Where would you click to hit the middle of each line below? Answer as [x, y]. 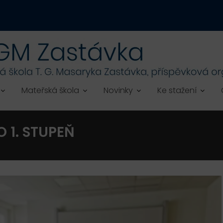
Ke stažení [177, 90]
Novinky [118, 90]
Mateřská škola [50, 90]
